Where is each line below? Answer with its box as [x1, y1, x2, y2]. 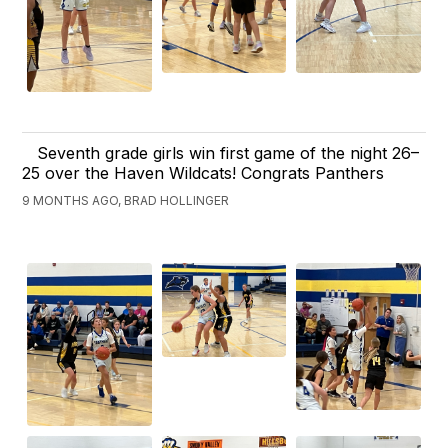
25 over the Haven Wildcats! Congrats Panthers [22, 163, 385, 184]
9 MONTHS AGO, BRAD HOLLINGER [22, 193, 230, 209]
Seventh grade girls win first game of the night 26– [37, 143, 420, 164]
